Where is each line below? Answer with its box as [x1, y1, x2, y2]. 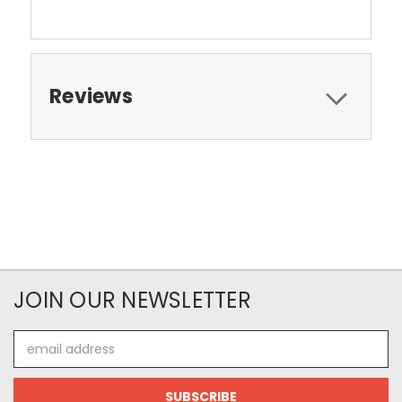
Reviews [49, 83, 133, 111]
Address [13, 349, 63, 368]
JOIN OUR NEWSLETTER [13, 285, 251, 316]
